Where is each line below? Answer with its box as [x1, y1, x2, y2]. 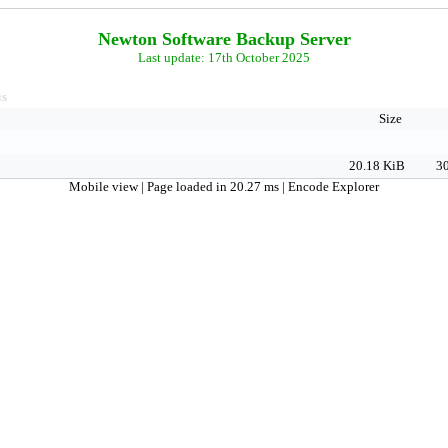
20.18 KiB [349, 158, 405, 173]
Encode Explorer [288, 179, 379, 194]
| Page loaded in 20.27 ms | [141, 179, 288, 194]
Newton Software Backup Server [97, 29, 351, 49]
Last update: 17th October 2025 [138, 50, 310, 65]
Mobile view [69, 179, 141, 194]
